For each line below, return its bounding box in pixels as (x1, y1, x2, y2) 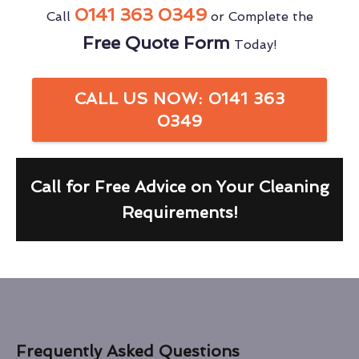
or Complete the (206, 9, 313, 25)
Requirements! (121, 203, 238, 223)
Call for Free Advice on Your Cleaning (30, 177, 329, 197)
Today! (229, 37, 277, 53)
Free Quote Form (82, 32, 230, 54)
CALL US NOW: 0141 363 (74, 89, 285, 109)
